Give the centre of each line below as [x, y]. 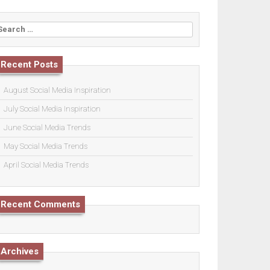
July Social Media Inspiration [52, 108]
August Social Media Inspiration [57, 90]
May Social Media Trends [46, 146]
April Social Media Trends [46, 165]
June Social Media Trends [47, 127]
